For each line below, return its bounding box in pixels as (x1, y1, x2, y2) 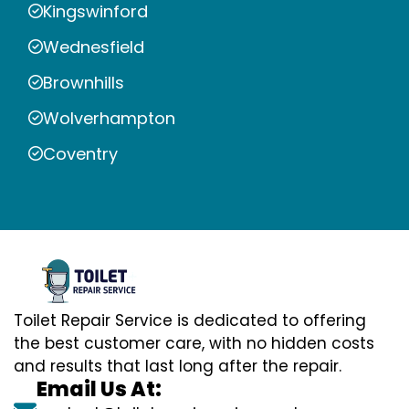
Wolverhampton (43, 106, 175, 130)
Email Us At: (37, 375, 162, 404)
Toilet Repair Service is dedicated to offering (14, 309, 366, 332)
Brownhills (43, 70, 124, 94)
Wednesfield (43, 35, 144, 58)
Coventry (43, 142, 118, 165)
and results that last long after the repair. (14, 355, 341, 378)
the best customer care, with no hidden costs (14, 332, 374, 355)
